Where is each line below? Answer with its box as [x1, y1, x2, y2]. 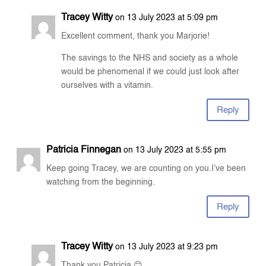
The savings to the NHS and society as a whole [61, 54, 239, 63]
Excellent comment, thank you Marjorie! [61, 32, 210, 41]
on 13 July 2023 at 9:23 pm [115, 243, 218, 252]
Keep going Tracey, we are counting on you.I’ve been [46, 164, 246, 173]
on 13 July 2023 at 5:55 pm [123, 146, 227, 155]
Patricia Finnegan [46, 145, 122, 156]
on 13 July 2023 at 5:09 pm [115, 14, 218, 23]
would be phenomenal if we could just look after [61, 68, 240, 77]
